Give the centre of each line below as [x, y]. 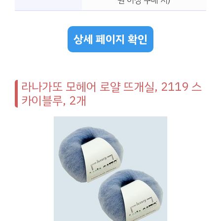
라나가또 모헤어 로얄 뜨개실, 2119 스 [111, 87]
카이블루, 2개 [54, 100]
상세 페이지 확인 [110, 39]
